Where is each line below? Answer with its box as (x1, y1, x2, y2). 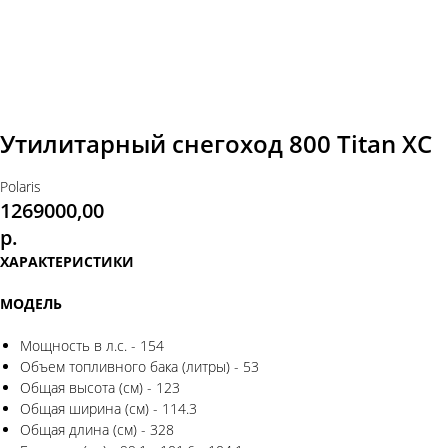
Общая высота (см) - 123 (20, 378, 180, 398)
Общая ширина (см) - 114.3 (20, 399, 197, 419)
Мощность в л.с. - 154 (20, 336, 164, 356)
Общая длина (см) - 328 (20, 420, 174, 440)
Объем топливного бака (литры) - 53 (20, 357, 259, 377)
